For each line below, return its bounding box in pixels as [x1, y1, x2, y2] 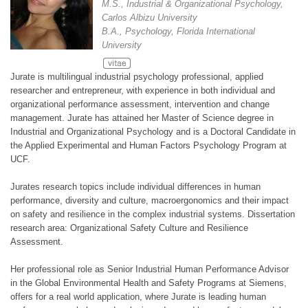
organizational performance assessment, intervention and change [10, 99, 269, 110]
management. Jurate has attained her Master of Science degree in [10, 113, 274, 124]
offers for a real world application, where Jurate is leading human [10, 291, 266, 302]
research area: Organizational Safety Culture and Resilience [10, 223, 248, 234]
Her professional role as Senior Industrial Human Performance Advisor [10, 264, 289, 275]
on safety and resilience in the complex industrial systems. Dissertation [10, 209, 295, 220]
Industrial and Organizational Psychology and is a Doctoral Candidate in [10, 126, 296, 137]
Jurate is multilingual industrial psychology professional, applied [10, 71, 263, 82]
